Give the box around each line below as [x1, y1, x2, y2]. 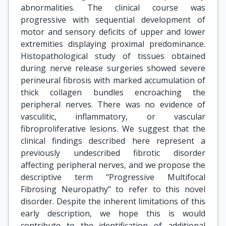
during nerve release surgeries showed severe [21, 63, 205, 74]
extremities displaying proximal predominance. [21, 38, 205, 49]
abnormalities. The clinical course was [21, 2, 205, 13]
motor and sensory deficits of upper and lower [21, 26, 205, 37]
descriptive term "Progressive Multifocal [21, 172, 205, 183]
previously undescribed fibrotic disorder [21, 147, 205, 158]
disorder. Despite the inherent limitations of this [21, 196, 205, 207]
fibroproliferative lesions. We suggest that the [21, 123, 205, 134]
